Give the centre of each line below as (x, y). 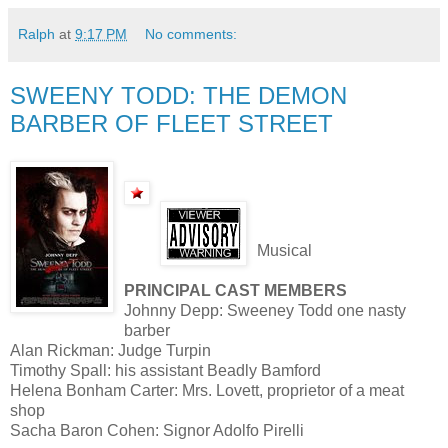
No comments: (191, 33)
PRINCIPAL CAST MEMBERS (235, 291)
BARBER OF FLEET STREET (171, 123)
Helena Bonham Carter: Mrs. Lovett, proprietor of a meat (207, 391)
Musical (284, 251)
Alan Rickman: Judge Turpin (110, 351)
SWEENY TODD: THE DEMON (178, 95)
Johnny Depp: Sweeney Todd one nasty (265, 311)
